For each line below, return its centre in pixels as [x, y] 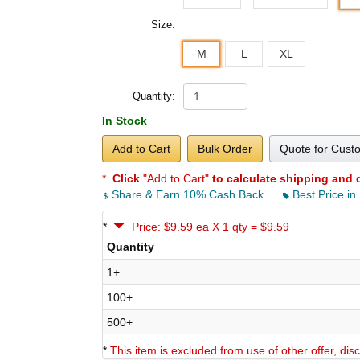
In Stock [125, 121]
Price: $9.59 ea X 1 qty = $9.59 [211, 227]
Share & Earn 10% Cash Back [188, 194]
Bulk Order [225, 149]
